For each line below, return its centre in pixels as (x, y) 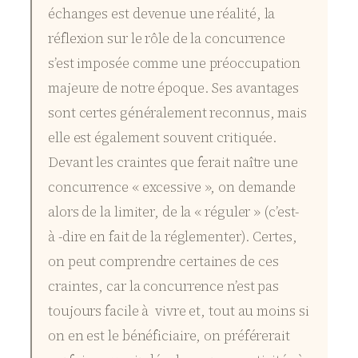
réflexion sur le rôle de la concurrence (167, 38)
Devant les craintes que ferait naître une (173, 162)
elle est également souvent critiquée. (163, 137)
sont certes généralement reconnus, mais (178, 112)
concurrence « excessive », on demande (172, 187)
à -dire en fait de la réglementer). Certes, (173, 236)
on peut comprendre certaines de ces (163, 261)
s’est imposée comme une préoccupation (175, 63)
